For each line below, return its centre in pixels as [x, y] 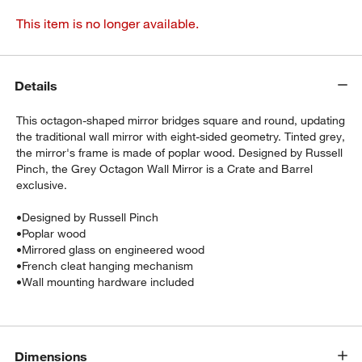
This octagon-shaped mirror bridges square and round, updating [181, 120]
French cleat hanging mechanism [108, 265]
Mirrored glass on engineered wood [114, 249]
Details [36, 85]
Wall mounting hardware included [108, 282]
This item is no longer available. [108, 23]
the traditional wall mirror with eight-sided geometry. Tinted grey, [181, 136]
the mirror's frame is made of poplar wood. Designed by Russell [180, 152]
